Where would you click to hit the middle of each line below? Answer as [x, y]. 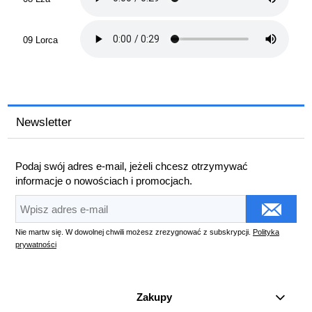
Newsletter [44, 122]
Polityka [266, 232]
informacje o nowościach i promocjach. [104, 180]
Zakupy [155, 297]
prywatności [36, 245]
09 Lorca [40, 40]
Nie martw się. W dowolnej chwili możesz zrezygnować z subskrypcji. [134, 232]
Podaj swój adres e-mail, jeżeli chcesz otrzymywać [132, 166]
